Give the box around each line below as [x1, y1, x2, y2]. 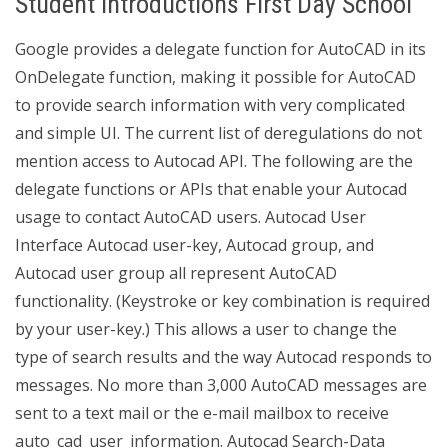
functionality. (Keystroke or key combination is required [15, 290, 430, 312]
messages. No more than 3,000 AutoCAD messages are [15, 374, 427, 396]
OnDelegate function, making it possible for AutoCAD [15, 66, 416, 88]
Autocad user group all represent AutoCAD [15, 262, 337, 284]
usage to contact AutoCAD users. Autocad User [15, 206, 366, 228]
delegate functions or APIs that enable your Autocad [15, 178, 407, 200]
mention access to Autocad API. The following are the [15, 150, 413, 172]
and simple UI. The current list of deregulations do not [15, 122, 422, 144]
